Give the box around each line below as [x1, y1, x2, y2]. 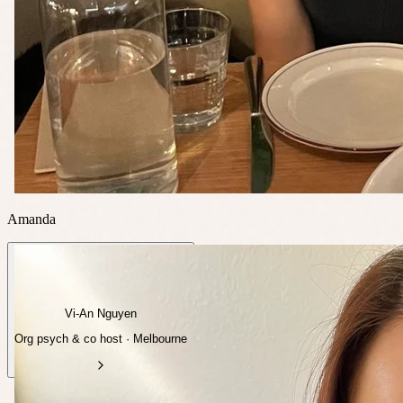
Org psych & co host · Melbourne [14, 332, 187, 346]
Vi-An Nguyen [65, 307, 137, 321]
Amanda [7, 210, 56, 227]
